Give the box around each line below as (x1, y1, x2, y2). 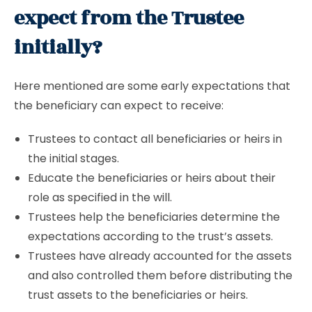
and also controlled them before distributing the (28, 267, 292, 283)
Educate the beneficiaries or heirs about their (28, 170, 276, 186)
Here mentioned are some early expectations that (14, 78, 290, 94)
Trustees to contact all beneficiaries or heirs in (28, 131, 282, 147)
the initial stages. (28, 150, 119, 166)
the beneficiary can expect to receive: (14, 97, 224, 114)
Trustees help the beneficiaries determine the (28, 209, 280, 225)
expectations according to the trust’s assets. (28, 228, 273, 244)
